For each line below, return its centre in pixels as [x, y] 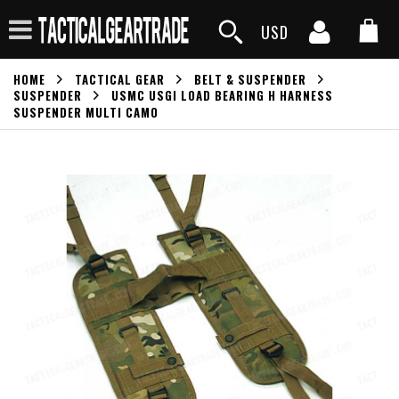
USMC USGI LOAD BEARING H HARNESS [222, 95]
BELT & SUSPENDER [250, 79]
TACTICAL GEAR [119, 79]
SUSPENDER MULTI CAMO [86, 112]
